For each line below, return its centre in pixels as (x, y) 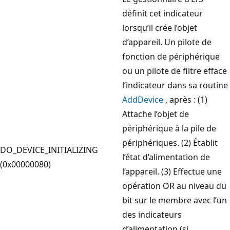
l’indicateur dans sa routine (175, 85)
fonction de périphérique (171, 56)
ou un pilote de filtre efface (175, 71)
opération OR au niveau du (174, 186)
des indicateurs (152, 214)
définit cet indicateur (162, 13)
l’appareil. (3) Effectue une (172, 171)
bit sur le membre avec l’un (175, 200)
